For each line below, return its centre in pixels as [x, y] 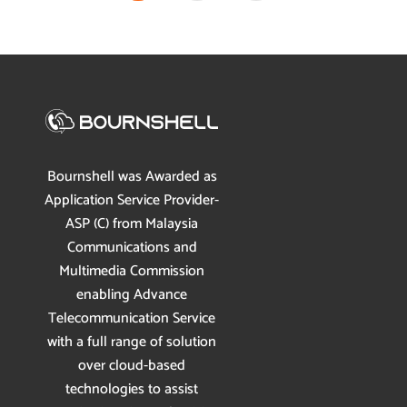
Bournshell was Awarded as [132, 176]
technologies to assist [132, 389]
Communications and [132, 247]
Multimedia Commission [132, 271]
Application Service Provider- [132, 200]
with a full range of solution [132, 342]
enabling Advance [132, 294]
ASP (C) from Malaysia [132, 223]
